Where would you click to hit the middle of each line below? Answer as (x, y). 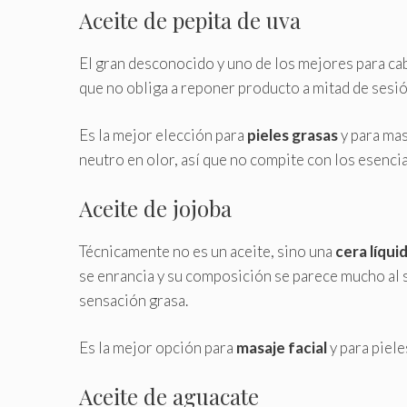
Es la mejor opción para (158, 348)
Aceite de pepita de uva (190, 20)
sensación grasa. (134, 300)
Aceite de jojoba (155, 208)
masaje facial (282, 348)
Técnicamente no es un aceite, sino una (207, 251)
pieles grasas (293, 135)
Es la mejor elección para (163, 135)
